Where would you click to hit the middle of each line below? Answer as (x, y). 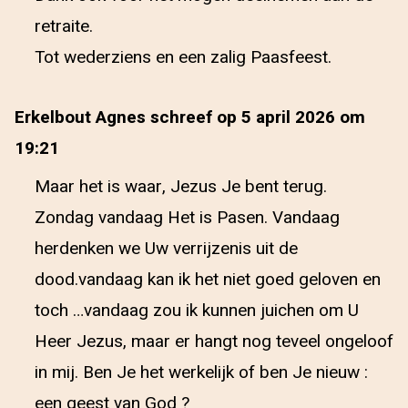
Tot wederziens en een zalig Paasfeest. (183, 57)
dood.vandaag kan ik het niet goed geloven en (208, 280)
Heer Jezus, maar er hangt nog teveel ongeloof (214, 342)
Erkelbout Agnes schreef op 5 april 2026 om (190, 117)
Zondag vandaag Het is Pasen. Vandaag (187, 218)
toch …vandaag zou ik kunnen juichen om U (197, 311)
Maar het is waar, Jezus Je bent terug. (181, 187)
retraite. (64, 26)
